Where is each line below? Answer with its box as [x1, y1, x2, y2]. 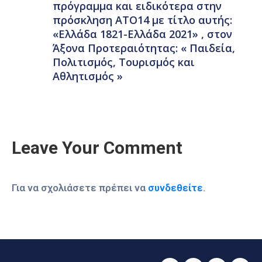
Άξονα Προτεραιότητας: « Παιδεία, [53, 41, 235, 56]
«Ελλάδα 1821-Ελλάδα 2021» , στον [53, 27, 232, 42]
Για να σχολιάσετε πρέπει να [12, 182, 148, 194]
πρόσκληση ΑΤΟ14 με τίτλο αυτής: [53, 13, 232, 27]
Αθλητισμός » [53, 69, 123, 84]
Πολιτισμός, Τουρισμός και [53, 55, 195, 70]
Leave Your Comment [12, 137, 182, 158]
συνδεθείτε [148, 182, 203, 194]
